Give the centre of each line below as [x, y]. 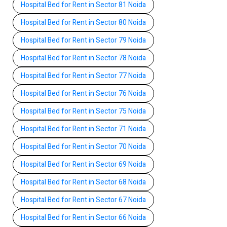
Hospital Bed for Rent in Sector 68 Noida [83, 182]
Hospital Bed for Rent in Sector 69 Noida [83, 164]
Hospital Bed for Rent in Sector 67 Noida [83, 200]
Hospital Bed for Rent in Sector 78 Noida [83, 58]
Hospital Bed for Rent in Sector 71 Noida [83, 129]
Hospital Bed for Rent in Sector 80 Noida [83, 22]
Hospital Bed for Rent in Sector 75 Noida [83, 111]
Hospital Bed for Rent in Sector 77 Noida [83, 75]
